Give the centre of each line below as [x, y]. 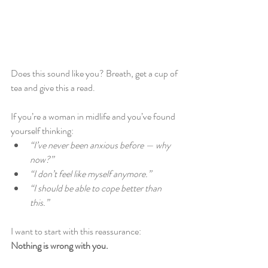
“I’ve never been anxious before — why [101, 145]
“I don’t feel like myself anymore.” [91, 174]
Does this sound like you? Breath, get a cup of [95, 73]
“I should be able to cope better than [97, 188]
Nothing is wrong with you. [60, 246]
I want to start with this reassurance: [76, 231]
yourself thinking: [42, 131]
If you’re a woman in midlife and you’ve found [94, 116]
